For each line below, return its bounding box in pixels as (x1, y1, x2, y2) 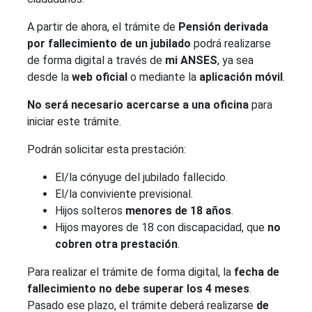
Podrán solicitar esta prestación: (27, 143, 186, 156)
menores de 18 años (125, 204, 231, 217)
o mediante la (127, 70, 199, 84)
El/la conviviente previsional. (55, 187, 193, 201)
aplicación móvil (199, 70, 283, 84)
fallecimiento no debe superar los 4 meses (27, 282, 249, 295)
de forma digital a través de (27, 54, 165, 67)
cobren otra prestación (55, 237, 178, 251)
